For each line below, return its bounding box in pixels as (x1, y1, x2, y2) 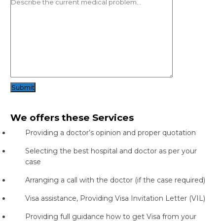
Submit (11, 83, 35, 91)
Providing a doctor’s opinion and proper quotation (25, 128, 196, 137)
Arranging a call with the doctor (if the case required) (25, 176, 205, 184)
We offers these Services (10, 112, 134, 123)
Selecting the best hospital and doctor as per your (25, 147, 197, 155)
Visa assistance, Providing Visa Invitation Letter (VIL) (25, 194, 205, 203)
